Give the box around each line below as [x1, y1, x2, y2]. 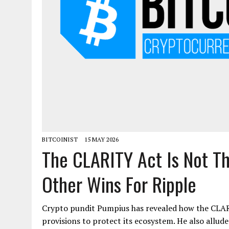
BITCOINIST [42, 135, 78, 143]
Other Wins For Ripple [42, 169, 196, 198]
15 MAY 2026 [84, 135, 119, 143]
